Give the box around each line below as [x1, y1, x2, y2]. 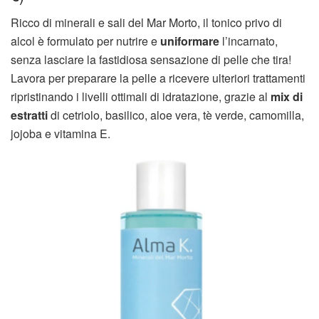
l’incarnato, [219, 32, 278, 49]
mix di [271, 88, 303, 105]
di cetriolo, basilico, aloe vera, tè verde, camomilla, [48, 106, 304, 123]
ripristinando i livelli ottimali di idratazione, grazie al [11, 88, 271, 105]
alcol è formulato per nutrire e [11, 32, 160, 49]
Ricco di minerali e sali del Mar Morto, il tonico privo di [11, 14, 282, 31]
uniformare [160, 32, 219, 49]
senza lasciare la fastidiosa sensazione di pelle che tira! [11, 51, 291, 68]
